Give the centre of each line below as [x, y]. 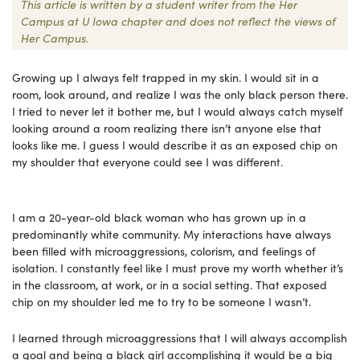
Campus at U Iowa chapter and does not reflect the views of [178, 20]
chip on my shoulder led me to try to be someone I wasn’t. [162, 301]
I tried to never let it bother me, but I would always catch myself [178, 110]
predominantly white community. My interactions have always [172, 233]
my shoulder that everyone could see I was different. [147, 161]
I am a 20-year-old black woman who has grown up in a [159, 217]
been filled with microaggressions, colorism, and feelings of [164, 250]
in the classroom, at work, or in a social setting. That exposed [170, 284]
